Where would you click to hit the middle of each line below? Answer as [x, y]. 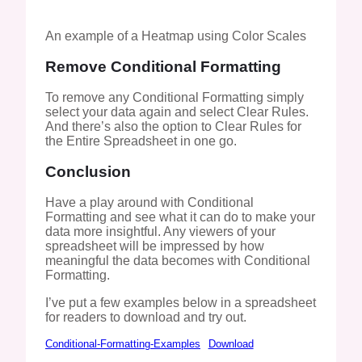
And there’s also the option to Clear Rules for [173, 126]
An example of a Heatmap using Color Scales [176, 36]
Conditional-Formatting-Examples [123, 343]
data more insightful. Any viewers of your [160, 231]
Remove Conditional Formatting [163, 66]
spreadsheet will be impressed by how [155, 246]
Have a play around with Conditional [149, 202]
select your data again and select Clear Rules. [177, 112]
